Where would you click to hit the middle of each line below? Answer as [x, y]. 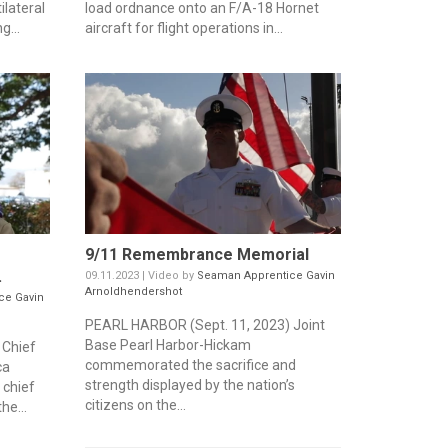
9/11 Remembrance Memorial [196, 254]
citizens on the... [135, 404]
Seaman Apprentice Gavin [265, 275]
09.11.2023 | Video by [140, 275]
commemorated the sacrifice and [190, 364]
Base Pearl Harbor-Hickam [167, 344]
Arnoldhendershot [133, 291]
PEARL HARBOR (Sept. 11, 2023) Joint [204, 324]
